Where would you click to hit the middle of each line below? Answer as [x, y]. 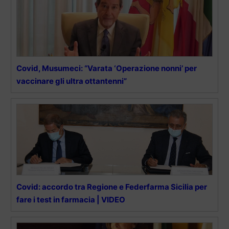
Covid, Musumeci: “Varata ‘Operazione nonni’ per [107, 68]
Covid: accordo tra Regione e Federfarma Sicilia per [112, 187]
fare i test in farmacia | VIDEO [71, 200]
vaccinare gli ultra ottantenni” [72, 81]
